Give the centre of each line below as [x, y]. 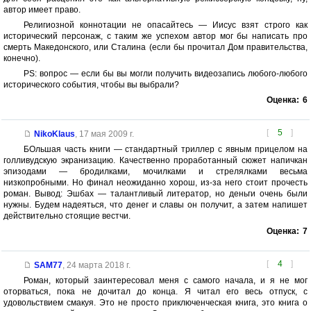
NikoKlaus [54, 134]
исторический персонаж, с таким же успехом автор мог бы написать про [155, 36]
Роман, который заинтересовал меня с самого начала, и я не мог [165, 281]
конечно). [22, 59]
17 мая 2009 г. [106, 134]
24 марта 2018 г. [98, 266]
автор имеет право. [42, 10]
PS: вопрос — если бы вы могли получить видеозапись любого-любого [165, 74]
